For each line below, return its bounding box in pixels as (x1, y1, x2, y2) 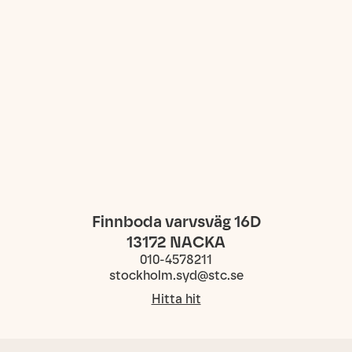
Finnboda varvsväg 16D (91, 212, 261, 232)
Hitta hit (151, 291, 201, 307)
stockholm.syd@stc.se (108, 268, 244, 284)
